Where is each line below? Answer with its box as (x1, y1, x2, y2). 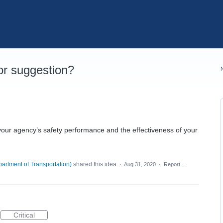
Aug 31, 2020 (124, 161, 156, 167)
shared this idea (72, 161, 118, 168)
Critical (13, 211, 35, 219)
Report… (164, 161, 186, 167)
